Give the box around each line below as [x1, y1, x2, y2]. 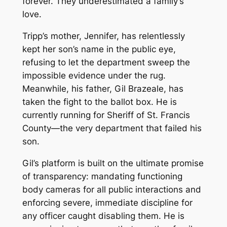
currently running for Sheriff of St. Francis [22, 110, 190, 121]
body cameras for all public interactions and [22, 184, 201, 195]
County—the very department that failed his [22, 123, 202, 134]
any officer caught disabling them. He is [22, 210, 184, 221]
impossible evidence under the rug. [22, 70, 166, 81]
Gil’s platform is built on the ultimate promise [22, 158, 204, 168]
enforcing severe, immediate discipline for [22, 197, 193, 208]
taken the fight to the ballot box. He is [22, 97, 177, 107]
